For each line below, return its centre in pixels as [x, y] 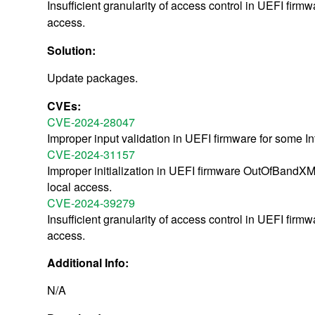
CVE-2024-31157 [91, 154]
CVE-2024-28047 [91, 122]
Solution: [73, 50]
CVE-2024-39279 [91, 202]
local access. [80, 186]
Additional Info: [90, 262]
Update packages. [93, 77]
